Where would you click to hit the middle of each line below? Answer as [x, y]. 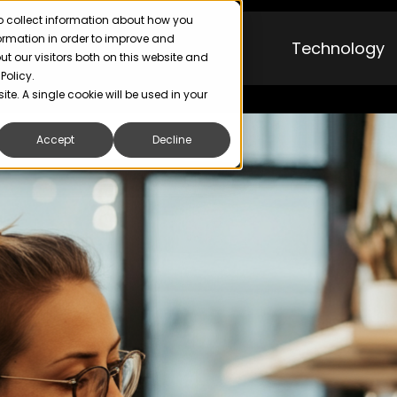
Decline [172, 140]
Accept [55, 140]
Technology [338, 48]
